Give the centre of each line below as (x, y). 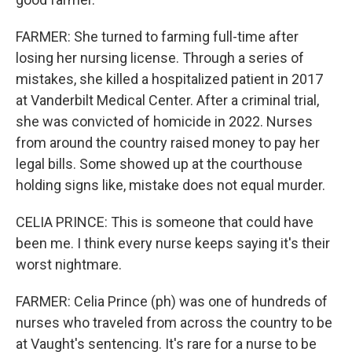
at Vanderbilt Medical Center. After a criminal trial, (167, 100)
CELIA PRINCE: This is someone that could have (165, 222)
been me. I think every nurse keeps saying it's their (173, 243)
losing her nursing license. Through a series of (160, 58)
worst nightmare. (69, 264)
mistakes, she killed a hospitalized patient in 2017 (169, 79)
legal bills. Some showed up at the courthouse (159, 164)
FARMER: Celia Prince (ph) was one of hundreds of (172, 301)
